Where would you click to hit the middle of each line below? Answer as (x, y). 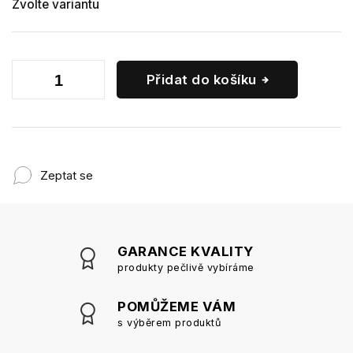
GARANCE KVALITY (186, 252)
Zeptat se (67, 175)
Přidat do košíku (201, 80)
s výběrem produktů (169, 323)
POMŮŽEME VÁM (176, 307)
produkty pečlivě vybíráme (186, 268)
